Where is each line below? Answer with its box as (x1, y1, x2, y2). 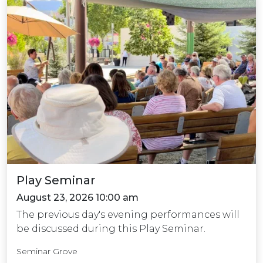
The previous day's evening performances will (16, 208, 240, 220)
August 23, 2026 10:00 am (16, 191, 139, 203)
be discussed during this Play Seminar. (16, 222, 205, 234)
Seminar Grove (16, 245, 77, 257)
